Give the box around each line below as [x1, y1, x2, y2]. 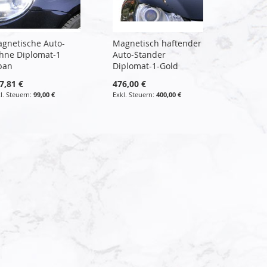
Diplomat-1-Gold [113, 60, 179, 72]
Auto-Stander [113, 48, 166, 60]
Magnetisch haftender [113, 37, 202, 49]
